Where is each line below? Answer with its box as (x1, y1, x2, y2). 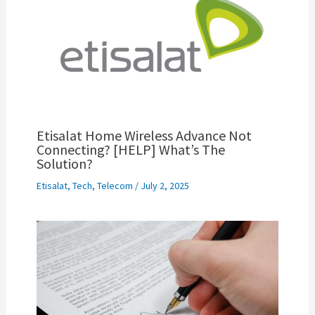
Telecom (96, 179, 133, 193)
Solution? (36, 155, 93, 173)
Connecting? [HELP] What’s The (36, 141, 225, 159)
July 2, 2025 (140, 179, 189, 193)
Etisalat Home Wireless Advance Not (36, 127, 252, 145)
